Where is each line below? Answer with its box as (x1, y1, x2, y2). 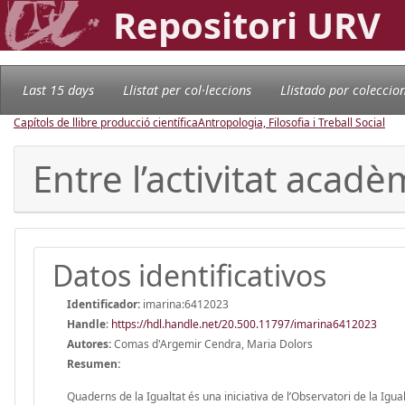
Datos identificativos (52, 255, 326, 295)
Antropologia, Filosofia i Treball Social (198, 114, 385, 130)
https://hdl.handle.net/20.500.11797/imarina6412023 (111, 316, 377, 332)
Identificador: (67, 296, 140, 312)
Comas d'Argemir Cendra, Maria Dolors (111, 335, 313, 352)
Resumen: (67, 355, 120, 372)
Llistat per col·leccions (123, 80, 251, 99)
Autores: (67, 335, 111, 352)
